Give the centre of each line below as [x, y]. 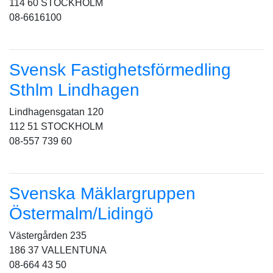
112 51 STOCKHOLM [56, 126]
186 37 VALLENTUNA [58, 250]
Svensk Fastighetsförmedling [120, 70]
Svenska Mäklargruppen [102, 193]
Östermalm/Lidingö [81, 214]
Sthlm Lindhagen [74, 90]
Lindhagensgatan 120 [56, 112]
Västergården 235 [48, 236]
